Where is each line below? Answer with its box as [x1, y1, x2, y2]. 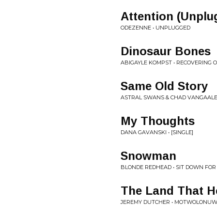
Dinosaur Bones [121, 45, 211, 58]
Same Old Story [121, 79, 208, 93]
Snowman [121, 149, 176, 162]
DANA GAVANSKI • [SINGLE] [121, 129, 193, 136]
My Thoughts [121, 114, 195, 127]
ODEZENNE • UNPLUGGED [121, 24, 190, 31]
